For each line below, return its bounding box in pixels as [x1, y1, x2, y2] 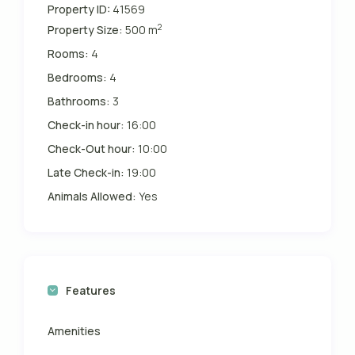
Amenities [48, 323, 101, 339]
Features [66, 283, 116, 299]
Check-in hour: [48, 117, 125, 133]
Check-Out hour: [48, 141, 136, 157]
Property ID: [48, 2, 111, 17]
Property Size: [48, 22, 124, 38]
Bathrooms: [48, 94, 111, 109]
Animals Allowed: [48, 189, 137, 204]
